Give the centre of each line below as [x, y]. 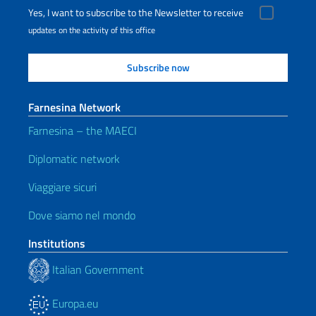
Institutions [57, 243]
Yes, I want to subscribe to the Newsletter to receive [136, 13]
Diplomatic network [74, 159]
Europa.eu [74, 303]
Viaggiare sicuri [62, 187]
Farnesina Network [74, 107]
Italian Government [97, 269]
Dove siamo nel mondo [82, 215]
